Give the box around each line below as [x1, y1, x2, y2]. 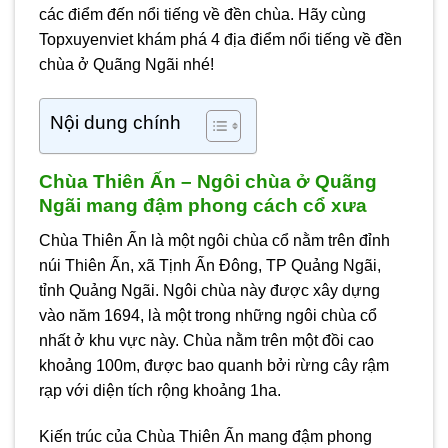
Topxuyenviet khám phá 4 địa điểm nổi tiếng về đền [39, 31, 402, 49]
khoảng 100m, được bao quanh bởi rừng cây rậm [39, 356, 389, 374]
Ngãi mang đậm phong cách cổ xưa [39, 195, 367, 217]
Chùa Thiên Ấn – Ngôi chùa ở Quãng [39, 171, 377, 193]
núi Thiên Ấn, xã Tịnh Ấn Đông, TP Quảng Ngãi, [39, 256, 381, 274]
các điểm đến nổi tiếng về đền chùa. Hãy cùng [39, 6, 366, 24]
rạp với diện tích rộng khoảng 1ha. [39, 381, 281, 399]
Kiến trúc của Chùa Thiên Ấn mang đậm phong [39, 427, 372, 445]
